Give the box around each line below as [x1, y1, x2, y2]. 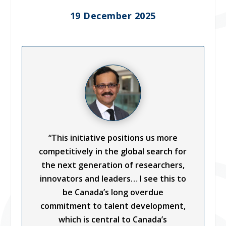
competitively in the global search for [39, 145, 187, 157]
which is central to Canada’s [59, 213, 167, 225]
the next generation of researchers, [41, 159, 185, 171]
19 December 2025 [70, 9, 156, 22]
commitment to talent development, [40, 200, 186, 211]
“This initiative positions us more [48, 132, 178, 143]
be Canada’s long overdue [62, 186, 163, 198]
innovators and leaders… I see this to [39, 173, 186, 184]
